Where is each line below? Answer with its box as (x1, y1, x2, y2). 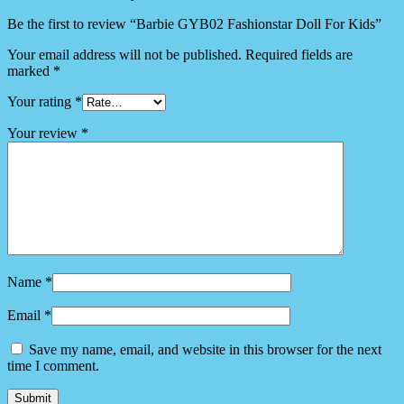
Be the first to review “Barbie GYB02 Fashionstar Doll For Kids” (7, 16, 381, 32)
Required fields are (245, 47, 353, 63)
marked (7, 63, 53, 79)
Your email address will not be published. (7, 47, 242, 63)
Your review (7, 125, 81, 142)
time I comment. (7, 358, 99, 374)
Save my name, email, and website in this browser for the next (29, 342, 381, 358)
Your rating (7, 94, 75, 110)
